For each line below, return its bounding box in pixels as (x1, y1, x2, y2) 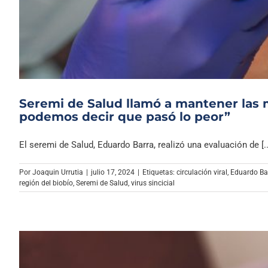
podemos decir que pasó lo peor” (19, 109, 230, 124)
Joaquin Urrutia (32, 168, 83, 177)
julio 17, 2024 (91, 168, 135, 177)
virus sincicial (131, 179, 175, 188)
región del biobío (19, 179, 73, 188)
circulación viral (176, 168, 227, 177)
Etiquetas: (142, 168, 176, 177)
